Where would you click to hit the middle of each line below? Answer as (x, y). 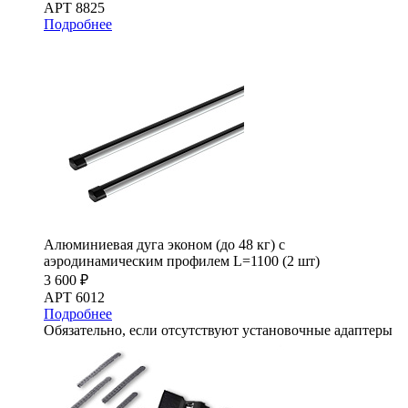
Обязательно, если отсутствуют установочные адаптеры (218, 330)
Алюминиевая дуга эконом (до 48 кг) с (164, 244)
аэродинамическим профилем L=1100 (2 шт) (182, 260)
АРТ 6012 (74, 297)
